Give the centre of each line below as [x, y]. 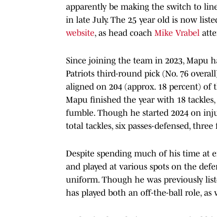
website [80, 33]
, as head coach [124, 33]
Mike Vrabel [177, 33]
